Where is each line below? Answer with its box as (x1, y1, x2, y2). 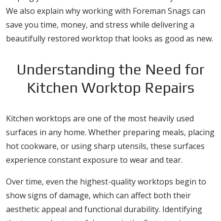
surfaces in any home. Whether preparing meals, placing (6, 127, 215, 138)
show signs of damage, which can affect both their (6, 190, 191, 201)
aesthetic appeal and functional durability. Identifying (6, 204, 202, 215)
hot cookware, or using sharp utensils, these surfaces (6, 141, 205, 151)
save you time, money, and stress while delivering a (6, 19, 194, 30)
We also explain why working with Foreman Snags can (6, 5, 205, 16)
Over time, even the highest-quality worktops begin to (6, 176, 206, 187)
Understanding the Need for (16, 61, 205, 78)
